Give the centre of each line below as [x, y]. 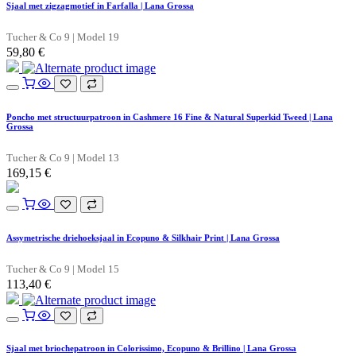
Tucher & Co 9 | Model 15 [63, 269]
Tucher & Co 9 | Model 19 [63, 37]
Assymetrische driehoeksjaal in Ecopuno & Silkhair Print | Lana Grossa [143, 237]
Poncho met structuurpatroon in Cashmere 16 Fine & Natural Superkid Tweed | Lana [170, 116]
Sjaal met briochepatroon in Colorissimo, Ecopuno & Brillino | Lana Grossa [151, 348]
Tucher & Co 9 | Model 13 [63, 158]
